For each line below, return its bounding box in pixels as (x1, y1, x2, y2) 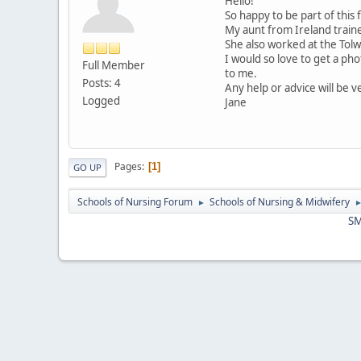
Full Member (82, 57, 145, 73)
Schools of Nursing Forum (77, 194, 193, 209)
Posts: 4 (82, 75, 121, 90)
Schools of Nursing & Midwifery (210, 194, 350, 209)
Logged (82, 93, 120, 108)
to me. (225, 65, 257, 81)
